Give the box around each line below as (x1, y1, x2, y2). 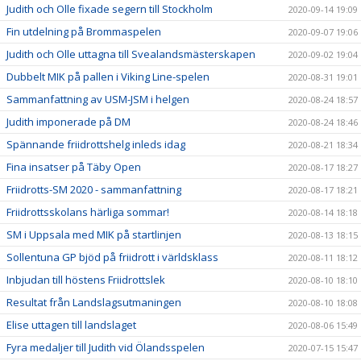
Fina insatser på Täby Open (6, 160, 141, 175)
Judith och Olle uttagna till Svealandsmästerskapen (6, 47, 255, 62)
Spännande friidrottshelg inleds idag (6, 137, 185, 152)
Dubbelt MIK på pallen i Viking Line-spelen (6, 69, 210, 85)
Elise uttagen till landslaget (6, 317, 136, 333)
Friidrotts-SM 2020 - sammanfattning (6, 182, 181, 197)
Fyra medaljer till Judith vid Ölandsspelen (6, 340, 205, 355)
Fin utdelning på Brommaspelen (6, 24, 161, 39)
